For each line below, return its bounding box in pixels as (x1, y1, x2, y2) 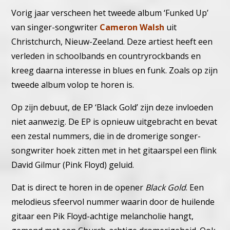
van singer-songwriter (11, 22, 100, 33)
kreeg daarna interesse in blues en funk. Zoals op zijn (11, 65, 218, 76)
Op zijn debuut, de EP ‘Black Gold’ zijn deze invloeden (11, 102, 214, 113)
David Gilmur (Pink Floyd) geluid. (11, 159, 135, 171)
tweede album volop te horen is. (11, 79, 135, 91)
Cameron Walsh (100, 22, 165, 33)
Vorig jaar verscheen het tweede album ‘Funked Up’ (11, 7, 209, 19)
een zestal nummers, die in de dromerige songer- (11, 130, 201, 142)
